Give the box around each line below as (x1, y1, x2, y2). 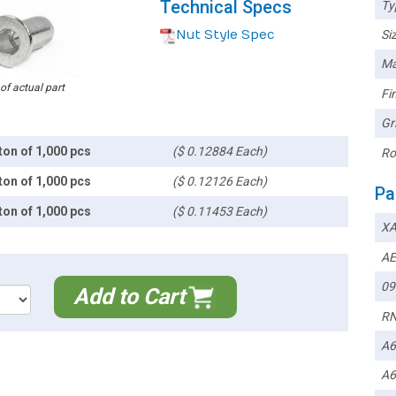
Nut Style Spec (176, 27, 275, 42)
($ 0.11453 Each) (172, 204, 268, 219)
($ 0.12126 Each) (172, 174, 268, 189)
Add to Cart (73, 284, 186, 310)
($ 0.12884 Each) (172, 144, 268, 159)
